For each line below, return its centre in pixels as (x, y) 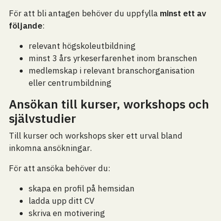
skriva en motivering (67, 213)
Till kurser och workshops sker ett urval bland (95, 136)
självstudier (42, 118)
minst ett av (183, 13)
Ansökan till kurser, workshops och (109, 104)
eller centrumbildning (70, 83)
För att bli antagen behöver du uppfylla (84, 13)
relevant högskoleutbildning (82, 46)
